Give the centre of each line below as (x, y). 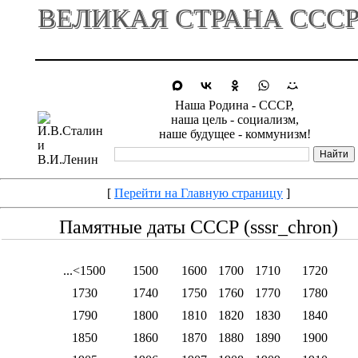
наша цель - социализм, (235, 119)
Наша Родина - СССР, (235, 105)
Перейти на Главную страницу (199, 193)
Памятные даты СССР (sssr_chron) (199, 227)
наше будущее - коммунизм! (235, 134)
